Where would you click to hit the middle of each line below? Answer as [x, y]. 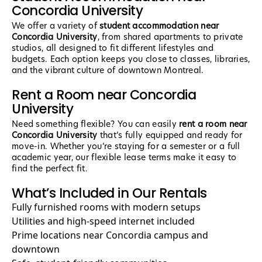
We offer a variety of [56, 26]
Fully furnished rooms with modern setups [106, 207]
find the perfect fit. [50, 169]
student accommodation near [159, 26]
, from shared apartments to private [170, 37]
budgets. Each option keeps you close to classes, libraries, [131, 59]
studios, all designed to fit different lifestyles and [113, 48]
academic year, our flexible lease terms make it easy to [124, 158]
